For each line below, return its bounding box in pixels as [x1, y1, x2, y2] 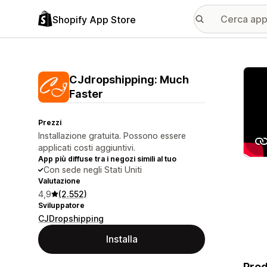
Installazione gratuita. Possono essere [38, 131, 186, 141]
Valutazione [38, 176, 80, 185]
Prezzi [38, 118, 61, 127]
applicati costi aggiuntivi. [38, 142, 135, 153]
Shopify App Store [52, 13, 136, 26]
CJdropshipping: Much [69, 73, 189, 86]
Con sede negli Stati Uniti [44, 164, 142, 175]
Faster [69, 88, 103, 100]
